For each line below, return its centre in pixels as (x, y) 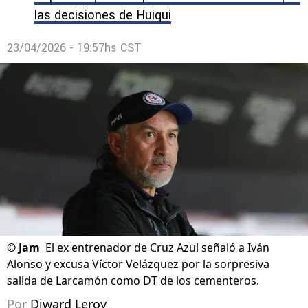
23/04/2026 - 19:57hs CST (74, 48)
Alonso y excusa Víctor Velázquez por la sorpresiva (138, 264)
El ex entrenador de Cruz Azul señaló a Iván (157, 248)
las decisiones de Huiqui (103, 15)
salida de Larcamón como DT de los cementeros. (133, 281)
